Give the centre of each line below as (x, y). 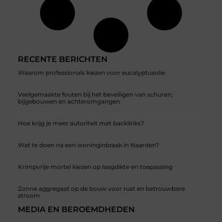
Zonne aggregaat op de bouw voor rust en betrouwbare (101, 189)
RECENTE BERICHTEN (62, 59)
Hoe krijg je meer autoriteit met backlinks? (81, 123)
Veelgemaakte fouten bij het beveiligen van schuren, (95, 95)
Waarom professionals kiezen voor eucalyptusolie (91, 73)
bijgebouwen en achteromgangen (69, 102)
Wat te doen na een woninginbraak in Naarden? (88, 145)
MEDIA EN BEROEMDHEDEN (76, 210)
